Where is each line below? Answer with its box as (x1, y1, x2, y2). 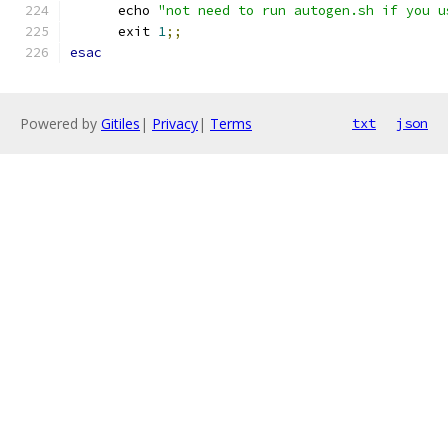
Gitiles (101, 114, 140, 133)
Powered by (20, 114, 101, 133)
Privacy (152, 114, 198, 133)
